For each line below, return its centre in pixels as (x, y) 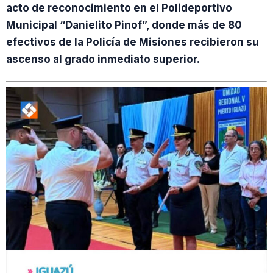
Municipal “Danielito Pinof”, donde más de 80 (124, 25)
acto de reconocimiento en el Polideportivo (119, 8)
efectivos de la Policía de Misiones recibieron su (133, 42)
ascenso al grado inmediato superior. (103, 59)
